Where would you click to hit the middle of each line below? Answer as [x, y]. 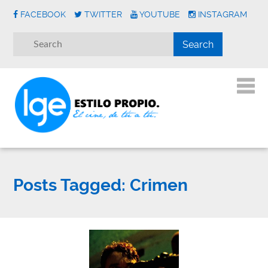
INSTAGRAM [223, 14]
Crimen [157, 185]
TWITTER [103, 14]
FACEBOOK [43, 14]
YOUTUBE [160, 14]
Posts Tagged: [70, 185]
